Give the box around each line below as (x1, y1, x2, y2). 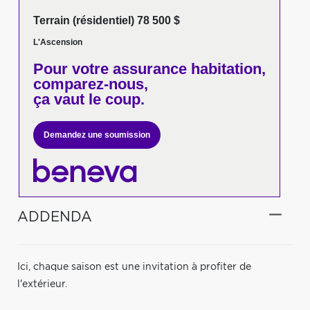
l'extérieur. (17, 279, 67, 289)
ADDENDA (17, 210, 92, 224)
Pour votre (33, 60, 109, 77)
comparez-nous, (33, 75, 148, 93)
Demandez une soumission (43, 130, 150, 140)
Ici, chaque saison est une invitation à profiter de (17, 262, 251, 272)
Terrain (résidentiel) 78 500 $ (33, 15, 180, 26)
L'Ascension (33, 37, 82, 47)
